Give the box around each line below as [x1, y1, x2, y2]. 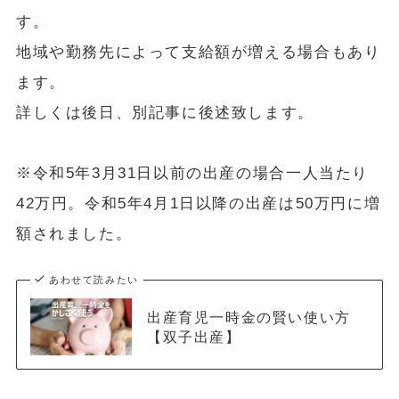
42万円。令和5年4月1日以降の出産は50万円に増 [15, 194, 381, 212]
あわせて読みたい [49, 273, 139, 285]
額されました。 [15, 224, 133, 242]
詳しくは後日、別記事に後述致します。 [15, 103, 314, 121]
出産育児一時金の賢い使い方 [146, 308, 351, 325]
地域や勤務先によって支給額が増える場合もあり [15, 43, 381, 61]
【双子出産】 [146, 328, 241, 345]
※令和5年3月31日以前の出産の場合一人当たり [15, 164, 370, 182]
